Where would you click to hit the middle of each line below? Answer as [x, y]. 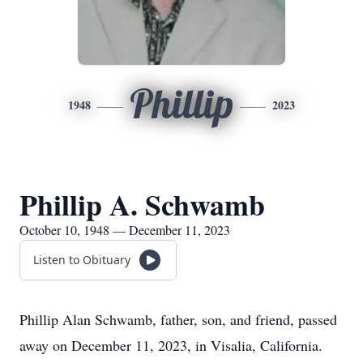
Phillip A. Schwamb [142, 204]
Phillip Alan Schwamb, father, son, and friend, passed [178, 319]
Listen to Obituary [82, 260]
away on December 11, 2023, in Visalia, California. [171, 345]
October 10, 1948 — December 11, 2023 [125, 230]
